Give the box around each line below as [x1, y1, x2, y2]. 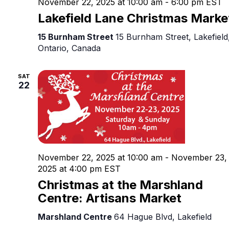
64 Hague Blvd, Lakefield [114, 211, 212, 222]
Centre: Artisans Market [38, 190, 181, 205]
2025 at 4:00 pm [38, 163, 102, 174]
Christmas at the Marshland [38, 177, 203, 192]
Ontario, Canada [38, 42, 101, 53]
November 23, [171, 152, 227, 163]
